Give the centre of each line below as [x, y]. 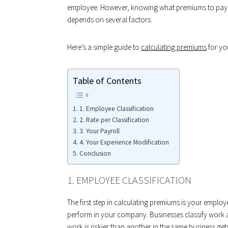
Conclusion [95, 154]
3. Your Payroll [99, 131]
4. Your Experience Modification [124, 142]
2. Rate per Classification [114, 120]
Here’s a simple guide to [104, 47]
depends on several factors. [110, 20]
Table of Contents [107, 81]
